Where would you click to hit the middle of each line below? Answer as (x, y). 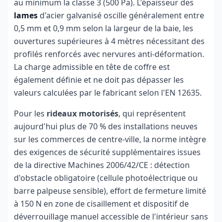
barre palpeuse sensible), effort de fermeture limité (110, 191)
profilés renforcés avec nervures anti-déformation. (109, 54)
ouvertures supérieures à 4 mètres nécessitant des (109, 41)
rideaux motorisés (83, 113)
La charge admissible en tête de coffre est (92, 67)
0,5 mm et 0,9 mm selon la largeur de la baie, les (104, 28)
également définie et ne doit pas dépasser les (99, 80)
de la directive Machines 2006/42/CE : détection (102, 165)
